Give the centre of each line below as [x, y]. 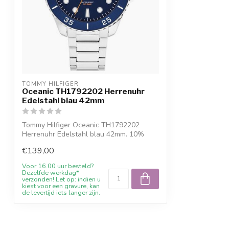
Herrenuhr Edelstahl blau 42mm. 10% [83, 134]
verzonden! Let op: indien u [61, 179]
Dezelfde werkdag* [51, 172]
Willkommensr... [48, 144]
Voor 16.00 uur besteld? [58, 166]
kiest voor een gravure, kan [61, 186]
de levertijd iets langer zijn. [61, 192]
